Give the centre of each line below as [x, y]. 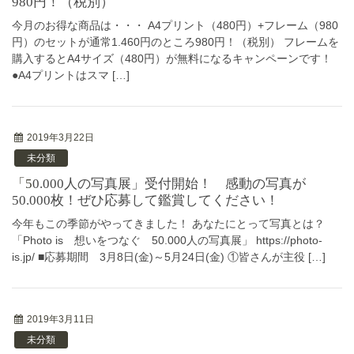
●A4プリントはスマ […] [71, 75]
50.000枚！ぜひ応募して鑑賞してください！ [145, 201]
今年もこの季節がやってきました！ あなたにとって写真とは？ [168, 223]
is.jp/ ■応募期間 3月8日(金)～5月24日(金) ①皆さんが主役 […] [169, 256]
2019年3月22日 [60, 137]
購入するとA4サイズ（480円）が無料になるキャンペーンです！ [172, 58]
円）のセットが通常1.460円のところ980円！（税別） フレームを [175, 41]
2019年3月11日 [60, 319]
